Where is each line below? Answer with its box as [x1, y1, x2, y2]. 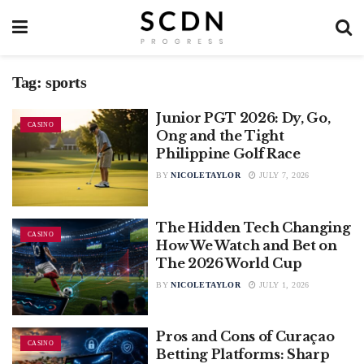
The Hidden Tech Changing [156, 219, 351, 236]
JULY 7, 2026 [256, 171, 310, 180]
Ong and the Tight [156, 128, 284, 144]
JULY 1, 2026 [256, 279, 310, 289]
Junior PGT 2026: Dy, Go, [156, 110, 331, 126]
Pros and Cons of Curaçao [156, 328, 335, 345]
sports [45, 73, 87, 91]
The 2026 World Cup [156, 254, 302, 271]
